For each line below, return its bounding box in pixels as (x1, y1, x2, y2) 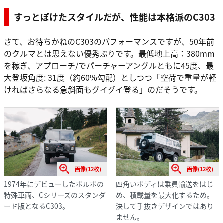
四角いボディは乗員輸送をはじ (115, 178, 213, 189)
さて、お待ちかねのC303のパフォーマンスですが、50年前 (4, 35, 214, 48)
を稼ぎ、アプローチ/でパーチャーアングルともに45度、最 (4, 59, 214, 72)
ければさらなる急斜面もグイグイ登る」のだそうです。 (4, 83, 202, 96)
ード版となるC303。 (4, 200, 69, 211)
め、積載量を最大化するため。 (115, 189, 214, 200)
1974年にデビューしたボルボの (4, 178, 104, 189)
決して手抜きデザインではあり (115, 200, 214, 211)
